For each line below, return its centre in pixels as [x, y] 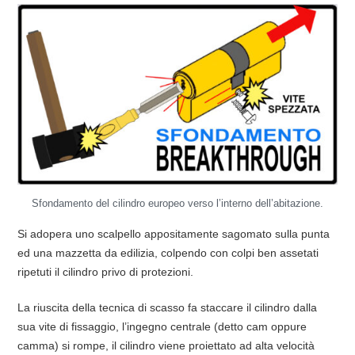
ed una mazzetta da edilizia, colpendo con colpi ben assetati [168, 252]
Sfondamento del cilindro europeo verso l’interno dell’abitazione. [177, 204]
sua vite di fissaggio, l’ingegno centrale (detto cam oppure [162, 327]
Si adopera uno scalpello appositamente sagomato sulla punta [173, 233]
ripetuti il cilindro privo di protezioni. [107, 271]
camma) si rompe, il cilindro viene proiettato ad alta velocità [166, 346]
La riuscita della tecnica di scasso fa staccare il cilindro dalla [167, 308]
